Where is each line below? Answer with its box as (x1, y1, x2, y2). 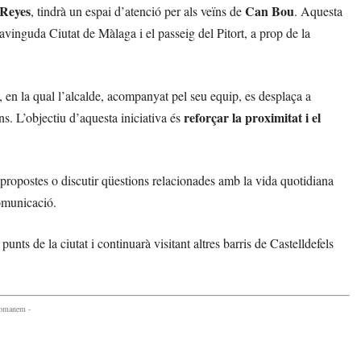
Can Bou (245, 2, 294, 21)
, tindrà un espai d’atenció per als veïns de (31, 2, 245, 20)
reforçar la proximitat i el (184, 108, 321, 127)
